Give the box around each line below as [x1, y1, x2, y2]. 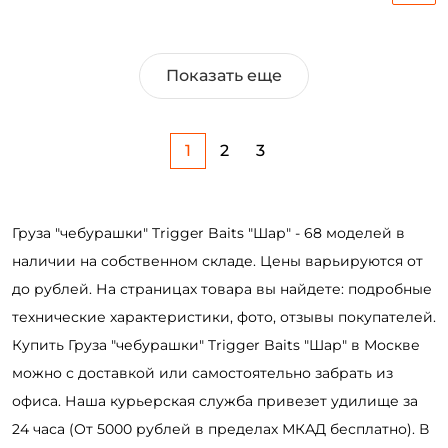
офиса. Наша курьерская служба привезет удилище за [12, 392, 418, 410]
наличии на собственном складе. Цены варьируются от [12, 252, 423, 270]
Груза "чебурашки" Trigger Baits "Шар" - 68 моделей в [12, 224, 405, 242]
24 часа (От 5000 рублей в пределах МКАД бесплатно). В [12, 420, 429, 438]
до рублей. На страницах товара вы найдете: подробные [12, 280, 432, 298]
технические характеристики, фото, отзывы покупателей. [12, 308, 436, 326]
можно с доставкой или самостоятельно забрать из [12, 364, 393, 382]
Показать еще [166, 66, 282, 85]
